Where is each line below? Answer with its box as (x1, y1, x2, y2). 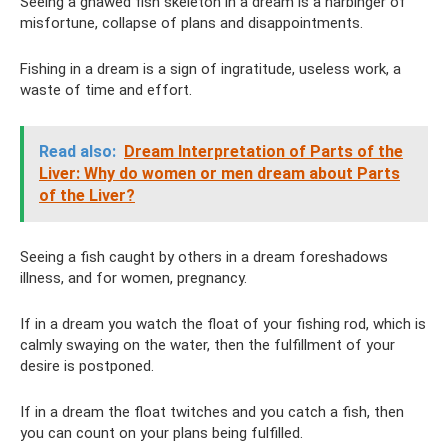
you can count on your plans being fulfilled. (20, 424, 303, 442)
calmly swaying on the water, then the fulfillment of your (20, 336, 395, 354)
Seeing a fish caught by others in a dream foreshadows (20, 248, 388, 266)
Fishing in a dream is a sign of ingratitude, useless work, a (20, 60, 401, 78)
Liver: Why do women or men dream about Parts (39, 164, 400, 183)
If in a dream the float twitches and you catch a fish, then (20, 403, 404, 421)
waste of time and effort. (20, 81, 192, 99)
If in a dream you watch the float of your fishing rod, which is (20, 315, 426, 333)
